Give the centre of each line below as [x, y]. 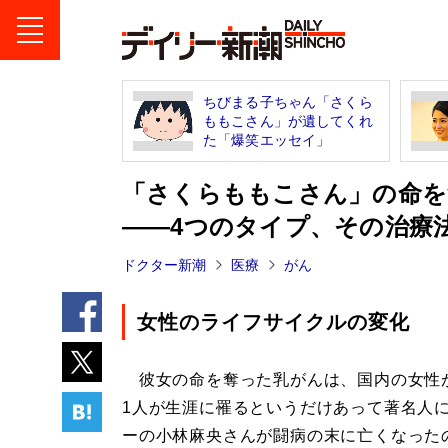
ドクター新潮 [164, 264]
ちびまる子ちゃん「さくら [288, 101]
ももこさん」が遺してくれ [288, 120]
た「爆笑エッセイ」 [267, 139]
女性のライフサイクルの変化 [273, 322]
